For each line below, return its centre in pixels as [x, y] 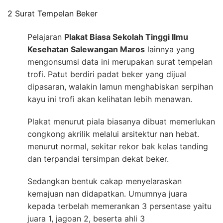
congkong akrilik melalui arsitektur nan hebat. [113, 134]
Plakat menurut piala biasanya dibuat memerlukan [121, 121]
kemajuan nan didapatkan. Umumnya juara [107, 193]
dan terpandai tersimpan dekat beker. [98, 159]
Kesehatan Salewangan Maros [86, 49]
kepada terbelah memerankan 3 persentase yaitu [119, 206]
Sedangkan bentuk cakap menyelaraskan [105, 181]
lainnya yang [170, 49]
